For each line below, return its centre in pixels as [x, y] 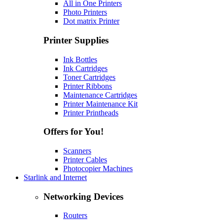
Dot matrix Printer [91, 21]
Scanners [77, 151]
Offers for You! [74, 132]
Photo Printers [85, 12]
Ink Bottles [80, 59]
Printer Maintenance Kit [100, 104]
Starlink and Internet [55, 177]
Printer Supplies [76, 40]
